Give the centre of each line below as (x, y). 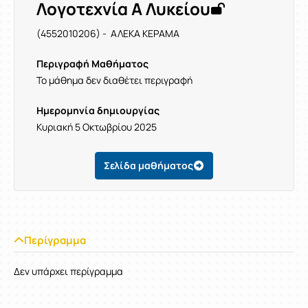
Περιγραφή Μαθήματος (92, 64)
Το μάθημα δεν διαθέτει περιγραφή (114, 80)
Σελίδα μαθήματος (148, 165)
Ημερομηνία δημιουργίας (98, 110)
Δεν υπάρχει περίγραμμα (68, 271)
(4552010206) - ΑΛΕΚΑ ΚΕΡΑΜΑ (108, 33)
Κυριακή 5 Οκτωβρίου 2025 (97, 127)
